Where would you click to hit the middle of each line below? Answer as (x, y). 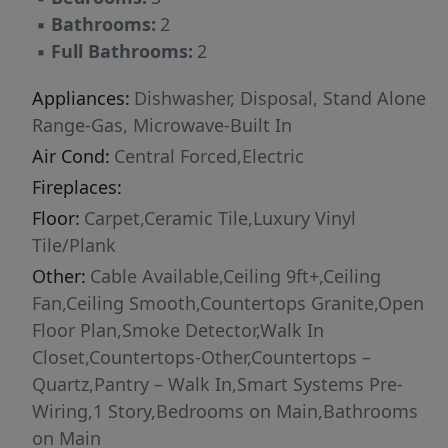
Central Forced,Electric (209, 156)
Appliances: (81, 98)
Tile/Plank (74, 245)
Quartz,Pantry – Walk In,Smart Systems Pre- (217, 384)
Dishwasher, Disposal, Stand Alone (280, 98)
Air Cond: (71, 156)
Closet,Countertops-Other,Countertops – (201, 357)
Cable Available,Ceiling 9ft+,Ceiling (235, 276)
